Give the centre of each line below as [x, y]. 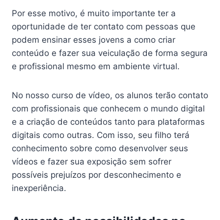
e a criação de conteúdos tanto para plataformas [108, 122]
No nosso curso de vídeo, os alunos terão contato [110, 96]
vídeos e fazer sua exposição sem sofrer [92, 162]
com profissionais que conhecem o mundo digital [108, 109]
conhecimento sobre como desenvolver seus [100, 149]
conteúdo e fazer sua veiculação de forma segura [110, 53]
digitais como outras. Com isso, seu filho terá [101, 135]
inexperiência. [39, 188]
